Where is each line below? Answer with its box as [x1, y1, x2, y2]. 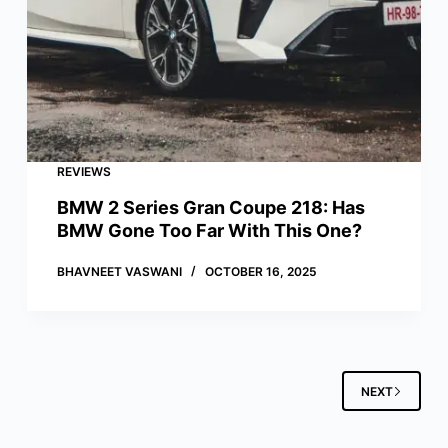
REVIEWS [56, 164, 111, 180]
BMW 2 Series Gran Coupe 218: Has [56, 197, 365, 219]
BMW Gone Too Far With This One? [56, 220, 362, 242]
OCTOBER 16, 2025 [204, 264, 317, 280]
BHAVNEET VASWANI [56, 264, 182, 280]
